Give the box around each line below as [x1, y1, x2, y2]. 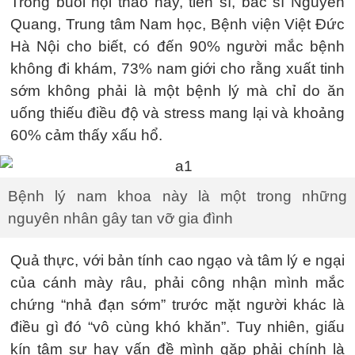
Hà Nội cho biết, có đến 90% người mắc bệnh [10, 38, 345, 55]
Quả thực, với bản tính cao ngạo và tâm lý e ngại [10, 251, 345, 269]
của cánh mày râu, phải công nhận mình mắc [10, 273, 345, 291]
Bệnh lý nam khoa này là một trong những [8, 187, 347, 204]
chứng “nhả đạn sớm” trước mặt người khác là [10, 296, 345, 313]
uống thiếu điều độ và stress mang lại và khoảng [10, 105, 345, 121]
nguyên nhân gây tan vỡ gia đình [8, 209, 233, 227]
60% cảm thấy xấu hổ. [10, 127, 162, 143]
